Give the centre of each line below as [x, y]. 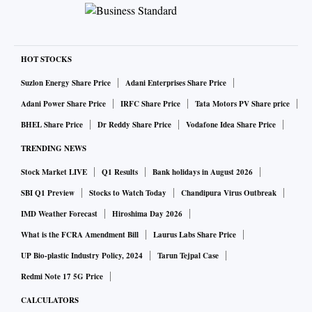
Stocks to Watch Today [128, 193]
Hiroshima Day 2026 [147, 214]
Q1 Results [120, 172]
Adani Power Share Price [63, 104]
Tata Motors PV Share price [242, 104]
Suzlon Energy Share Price [66, 83]
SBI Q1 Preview [48, 193]
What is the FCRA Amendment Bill [80, 235]
